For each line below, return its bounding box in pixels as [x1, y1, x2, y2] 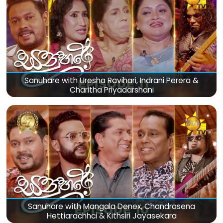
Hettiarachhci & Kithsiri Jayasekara [46, 210, 177, 221]
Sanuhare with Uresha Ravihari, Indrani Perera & [24, 75, 199, 86]
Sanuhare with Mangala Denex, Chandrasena [28, 201, 195, 212]
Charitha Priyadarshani [69, 84, 154, 95]
